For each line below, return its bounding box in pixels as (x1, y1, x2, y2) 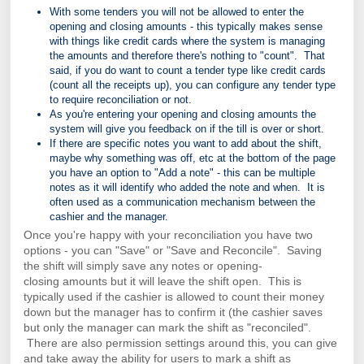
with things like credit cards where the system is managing (50, 35, 325, 48)
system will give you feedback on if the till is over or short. (50, 123, 324, 136)
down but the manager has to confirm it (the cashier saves (24, 305, 323, 319)
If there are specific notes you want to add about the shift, (50, 137, 322, 150)
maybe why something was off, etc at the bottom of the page (50, 152, 336, 165)
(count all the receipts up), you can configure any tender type (50, 79, 336, 92)
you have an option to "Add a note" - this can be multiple (50, 167, 315, 180)
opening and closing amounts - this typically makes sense (50, 20, 323, 33)
